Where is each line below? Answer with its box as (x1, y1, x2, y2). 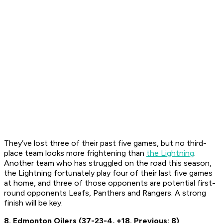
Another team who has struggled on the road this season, (4, 158, 212, 168)
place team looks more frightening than (4, 148, 146, 158)
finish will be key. (4, 198, 63, 208)
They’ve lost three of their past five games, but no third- (4, 138, 207, 148)
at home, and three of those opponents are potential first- (4, 178, 216, 188)
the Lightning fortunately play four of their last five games (4, 168, 213, 178)
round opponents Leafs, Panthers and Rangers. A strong (4, 188, 206, 198)
